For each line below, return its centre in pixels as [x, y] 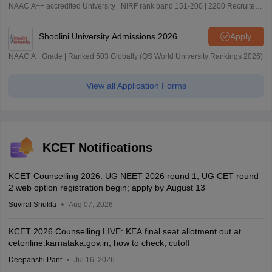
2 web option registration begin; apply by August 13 [107, 188]
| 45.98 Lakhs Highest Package [59, 17]
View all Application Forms [136, 86]
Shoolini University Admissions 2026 [108, 36]
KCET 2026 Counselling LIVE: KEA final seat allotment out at [124, 232]
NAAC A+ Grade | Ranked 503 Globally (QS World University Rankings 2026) [135, 57]
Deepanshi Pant [35, 260]
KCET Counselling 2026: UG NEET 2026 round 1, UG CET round [133, 176]
